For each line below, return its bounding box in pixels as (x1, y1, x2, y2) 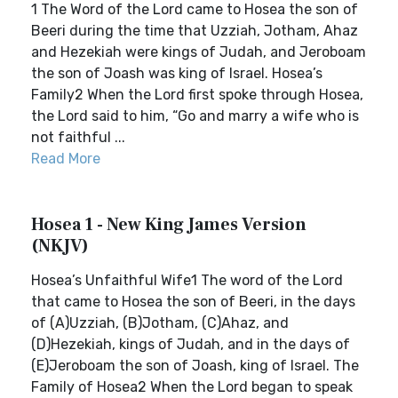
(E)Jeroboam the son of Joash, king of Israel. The (31, 357, 359, 374)
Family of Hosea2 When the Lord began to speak (31, 378, 353, 395)
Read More (31, 150, 100, 167)
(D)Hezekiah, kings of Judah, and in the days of (31, 336, 350, 353)
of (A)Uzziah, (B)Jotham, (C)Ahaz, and (31, 314, 289, 331)
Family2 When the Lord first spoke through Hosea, (31, 86, 363, 103)
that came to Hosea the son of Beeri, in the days (31, 293, 355, 310)
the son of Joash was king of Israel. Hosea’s (31, 65, 322, 82)
